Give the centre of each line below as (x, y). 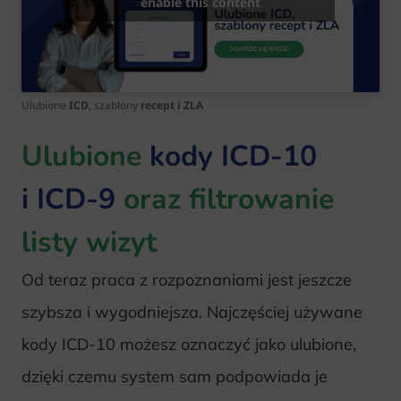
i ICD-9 (73, 200)
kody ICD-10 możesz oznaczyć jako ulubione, (189, 345)
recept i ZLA (171, 106)
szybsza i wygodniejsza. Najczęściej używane (192, 312)
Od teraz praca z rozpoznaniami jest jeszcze (187, 280)
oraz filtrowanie (229, 200)
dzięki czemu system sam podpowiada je (175, 377)
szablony (116, 106)
